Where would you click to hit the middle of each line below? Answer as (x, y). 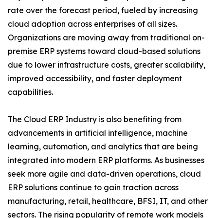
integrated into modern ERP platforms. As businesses (106, 160)
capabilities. (30, 92)
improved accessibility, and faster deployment (95, 79)
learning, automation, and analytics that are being (103, 147)
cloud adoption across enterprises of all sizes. (92, 24)
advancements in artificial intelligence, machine (98, 133)
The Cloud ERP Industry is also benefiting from (95, 119)
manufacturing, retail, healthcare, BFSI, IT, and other (108, 201)
